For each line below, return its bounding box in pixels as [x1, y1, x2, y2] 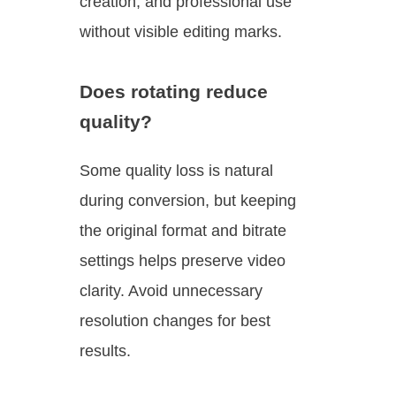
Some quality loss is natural [80, 162, 273, 180]
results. [80, 342, 131, 361]
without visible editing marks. [80, 23, 282, 42]
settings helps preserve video [80, 252, 286, 270]
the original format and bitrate [80, 222, 286, 240]
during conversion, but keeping [80, 192, 296, 210]
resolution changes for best [80, 312, 270, 331]
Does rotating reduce [80, 81, 268, 103]
